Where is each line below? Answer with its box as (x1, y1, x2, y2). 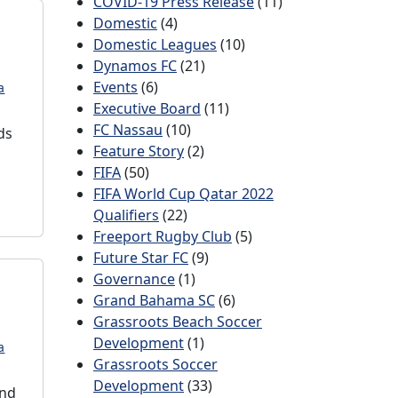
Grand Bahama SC (93, 291, 215, 310)
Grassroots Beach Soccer (93, 312, 262, 331)
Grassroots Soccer (93, 354, 218, 374)
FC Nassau (93, 120, 163, 139)
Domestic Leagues (93, 35, 217, 54)
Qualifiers (93, 205, 159, 225)
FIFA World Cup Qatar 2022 (93, 184, 274, 203)
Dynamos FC (93, 56, 177, 76)
